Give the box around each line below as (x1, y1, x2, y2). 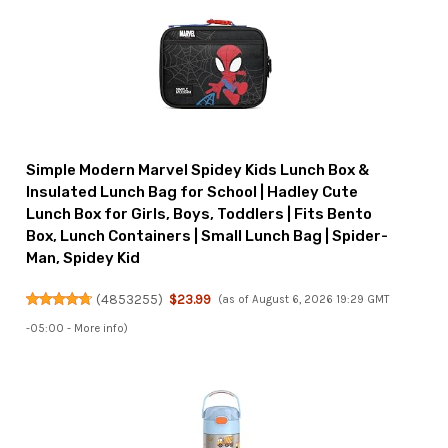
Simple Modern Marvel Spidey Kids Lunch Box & (26, 160, 370, 179)
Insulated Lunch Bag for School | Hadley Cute (26, 182, 359, 201)
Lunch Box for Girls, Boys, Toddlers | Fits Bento (26, 204, 373, 223)
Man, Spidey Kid (26, 248, 141, 267)
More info (74, 321, 125, 335)
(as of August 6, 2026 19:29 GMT (217, 292, 389, 306)
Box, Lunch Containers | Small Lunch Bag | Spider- (26, 226, 389, 245)
